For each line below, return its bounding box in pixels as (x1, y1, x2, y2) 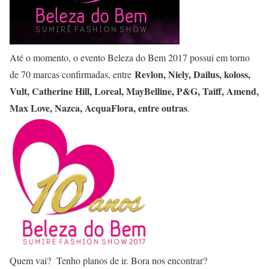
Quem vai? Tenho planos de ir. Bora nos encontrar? (10, 254, 207, 267)
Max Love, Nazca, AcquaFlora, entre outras (10, 101, 187, 115)
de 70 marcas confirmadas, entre (10, 68, 134, 80)
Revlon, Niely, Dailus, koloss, (134, 67, 250, 81)
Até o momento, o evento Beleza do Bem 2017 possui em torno (10, 51, 250, 64)
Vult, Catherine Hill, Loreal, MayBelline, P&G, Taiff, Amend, (10, 84, 259, 98)
